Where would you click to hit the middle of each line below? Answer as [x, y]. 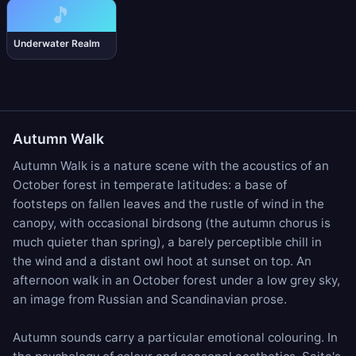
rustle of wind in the [267, 204]
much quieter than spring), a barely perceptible [149, 242]
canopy [33, 223]
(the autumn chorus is [266, 223]
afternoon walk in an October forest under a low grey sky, [176, 280]
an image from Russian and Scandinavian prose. [150, 299]
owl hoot [168, 261]
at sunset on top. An [252, 261]
